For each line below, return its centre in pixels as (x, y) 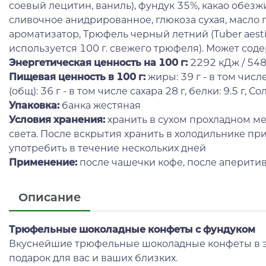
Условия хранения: (57, 119)
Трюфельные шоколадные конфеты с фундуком (132, 229)
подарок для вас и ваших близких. (93, 258)
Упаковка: (34, 105)
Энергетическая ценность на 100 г (97, 62)
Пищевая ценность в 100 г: (78, 77)
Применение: (43, 162)
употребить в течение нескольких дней (107, 148)
